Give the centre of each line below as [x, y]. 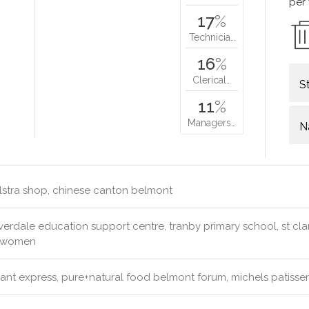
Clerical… [212, 80]
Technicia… [212, 37]
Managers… [212, 123]
